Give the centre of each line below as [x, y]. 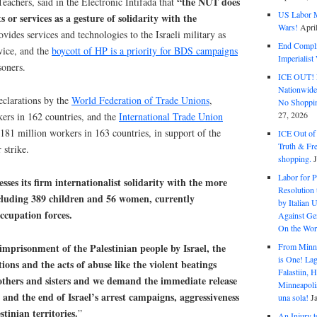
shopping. [294, 158]
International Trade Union [171, 116]
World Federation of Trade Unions [140, 100]
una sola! [293, 297]
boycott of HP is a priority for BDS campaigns [145, 51]
